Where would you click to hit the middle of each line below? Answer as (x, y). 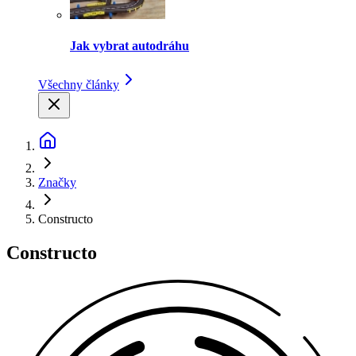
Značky (57, 183)
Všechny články (79, 85)
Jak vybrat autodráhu (130, 46)
